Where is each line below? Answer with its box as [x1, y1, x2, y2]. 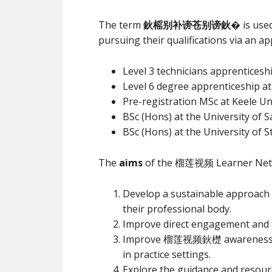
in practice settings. [123, 248, 211, 261]
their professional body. [123, 202, 231, 216]
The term [98, 18, 143, 32]
